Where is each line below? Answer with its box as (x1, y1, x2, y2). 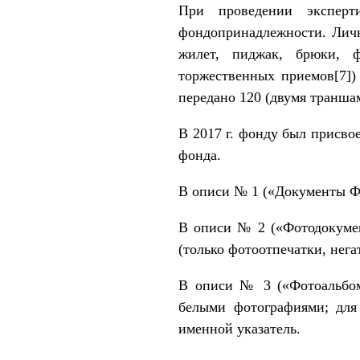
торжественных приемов (178, 67, 334, 84)
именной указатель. (178, 320, 301, 337)
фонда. (178, 146, 221, 163)
